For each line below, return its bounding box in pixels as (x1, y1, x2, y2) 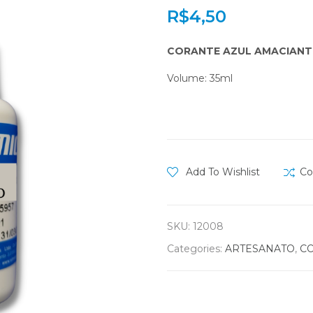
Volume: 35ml (167, 72, 233, 85)
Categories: (167, 242, 225, 255)
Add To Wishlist (186, 166, 260, 178)
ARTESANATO (225, 242, 295, 255)
